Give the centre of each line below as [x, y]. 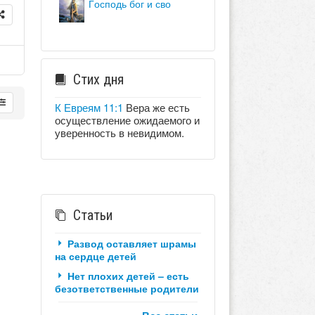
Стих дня [98, 79]
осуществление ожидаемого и [127, 120]
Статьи [92, 215]
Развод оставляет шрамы [131, 243]
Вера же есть [156, 107]
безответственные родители [127, 288]
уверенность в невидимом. [119, 132]
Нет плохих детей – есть [128, 275]
